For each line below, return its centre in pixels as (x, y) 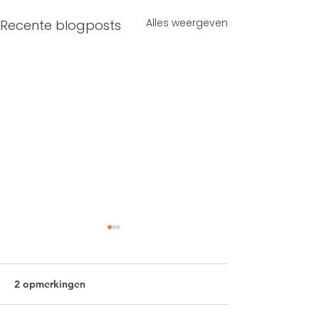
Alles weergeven (187, 23)
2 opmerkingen (50, 284)
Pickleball (67, 289)
